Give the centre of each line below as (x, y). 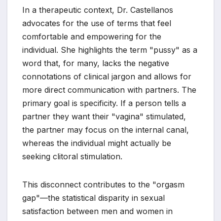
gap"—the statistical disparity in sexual (93, 198)
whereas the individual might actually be (97, 143)
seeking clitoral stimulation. (72, 156)
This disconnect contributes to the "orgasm (103, 184)
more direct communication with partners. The (109, 90)
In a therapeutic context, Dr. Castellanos (98, 10)
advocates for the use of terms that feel (97, 23)
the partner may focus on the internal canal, (106, 129)
